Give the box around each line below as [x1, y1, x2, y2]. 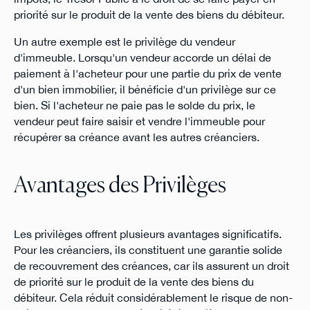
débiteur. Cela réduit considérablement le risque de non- [13, 291, 293, 304]
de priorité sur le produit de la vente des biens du [13, 275, 254, 289]
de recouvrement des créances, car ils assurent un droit [13, 259, 289, 273]
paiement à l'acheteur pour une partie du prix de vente [13, 66, 282, 80]
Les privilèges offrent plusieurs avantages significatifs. [13, 228, 282, 241]
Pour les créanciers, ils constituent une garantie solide [13, 244, 282, 257]
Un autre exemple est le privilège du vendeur [13, 35, 235, 48]
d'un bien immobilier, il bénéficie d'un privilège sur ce [13, 82, 276, 95]
